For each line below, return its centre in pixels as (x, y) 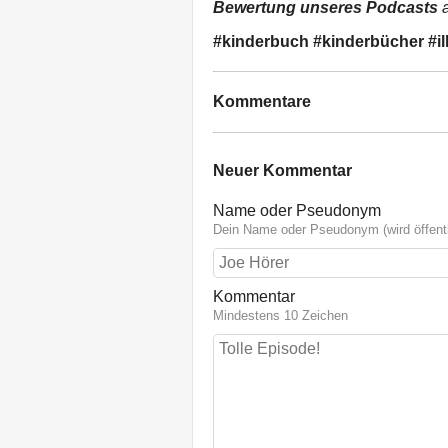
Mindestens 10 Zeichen (280, 315)
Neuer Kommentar (282, 171)
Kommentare (262, 101)
